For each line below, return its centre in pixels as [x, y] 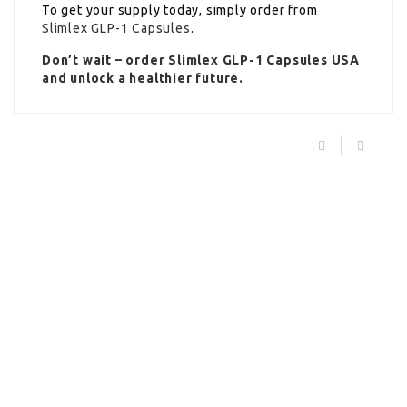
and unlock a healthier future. [143, 78]
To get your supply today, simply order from [180, 10]
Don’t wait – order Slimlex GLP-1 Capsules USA [201, 60]
